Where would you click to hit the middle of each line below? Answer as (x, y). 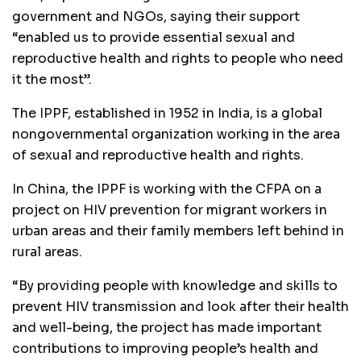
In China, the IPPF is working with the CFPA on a (167, 189)
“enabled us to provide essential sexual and (154, 37)
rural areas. (47, 251)
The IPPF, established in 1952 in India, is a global (167, 113)
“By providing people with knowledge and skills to (175, 285)
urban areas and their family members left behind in (178, 230)
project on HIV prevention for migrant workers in (170, 210)
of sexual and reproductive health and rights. (158, 155)
